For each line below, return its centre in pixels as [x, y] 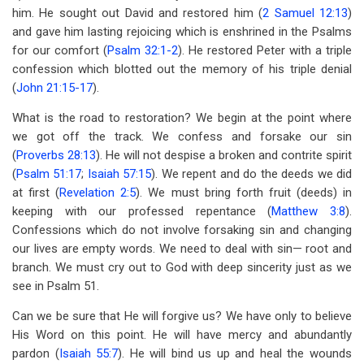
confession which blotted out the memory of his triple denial [182, 69]
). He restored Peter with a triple [265, 50]
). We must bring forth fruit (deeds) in [244, 193]
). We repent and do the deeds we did [252, 174]
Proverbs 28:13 [56, 155]
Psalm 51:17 [49, 174]
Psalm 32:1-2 [143, 50]
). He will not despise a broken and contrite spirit [224, 155]
